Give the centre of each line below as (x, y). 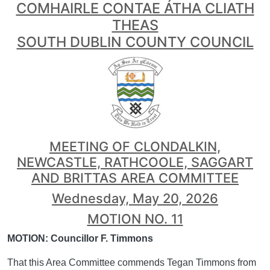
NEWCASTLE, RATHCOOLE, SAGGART (135, 162)
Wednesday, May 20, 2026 (135, 198)
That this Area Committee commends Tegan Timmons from (132, 262)
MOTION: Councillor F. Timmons (81, 238)
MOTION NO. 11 (135, 219)
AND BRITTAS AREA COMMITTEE (135, 178)
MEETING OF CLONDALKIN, (135, 146)
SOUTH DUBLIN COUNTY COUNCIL (135, 42)
